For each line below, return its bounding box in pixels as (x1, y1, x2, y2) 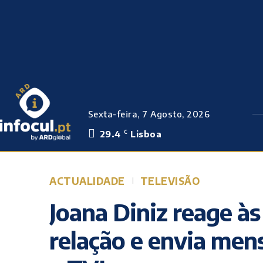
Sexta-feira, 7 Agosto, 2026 (87, 109, 210, 119)
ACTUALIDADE (49, 174, 125, 187)
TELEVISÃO (140, 174, 200, 187)
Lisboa (130, 129, 162, 139)
